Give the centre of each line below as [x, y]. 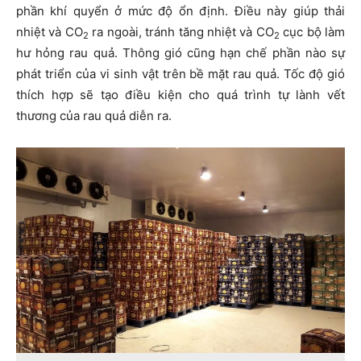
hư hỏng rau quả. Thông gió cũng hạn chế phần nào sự [180, 53]
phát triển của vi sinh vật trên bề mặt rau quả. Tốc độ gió [180, 74]
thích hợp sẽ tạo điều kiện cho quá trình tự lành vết [180, 95]
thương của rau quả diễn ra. [94, 116]
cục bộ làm [312, 32]
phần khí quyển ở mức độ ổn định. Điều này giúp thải [180, 11]
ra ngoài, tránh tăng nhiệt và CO [181, 32]
